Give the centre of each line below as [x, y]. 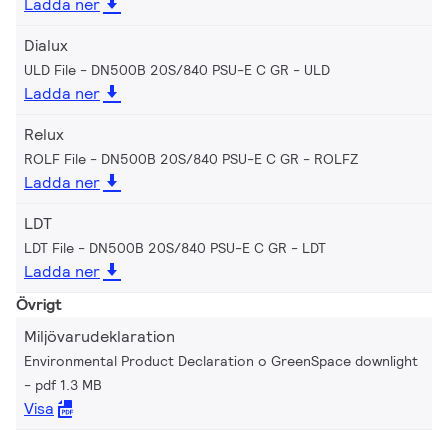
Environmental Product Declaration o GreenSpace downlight [221, 360]
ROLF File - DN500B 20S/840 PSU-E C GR [161, 158]
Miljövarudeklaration [99, 336]
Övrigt [39, 304]
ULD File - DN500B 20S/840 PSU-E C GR [156, 69]
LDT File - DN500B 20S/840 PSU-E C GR [155, 247]
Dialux [46, 45]
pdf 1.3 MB [68, 384]
